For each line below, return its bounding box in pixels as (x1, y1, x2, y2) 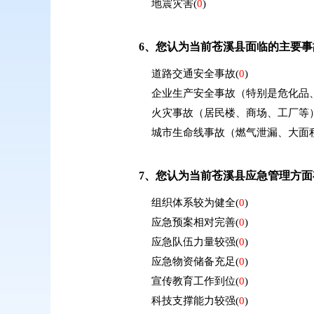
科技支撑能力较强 (151, 295, 235, 306)
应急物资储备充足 (151, 256, 235, 267)
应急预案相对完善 (151, 217, 235, 228)
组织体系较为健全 (151, 197, 235, 208)
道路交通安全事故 (151, 68, 235, 79)
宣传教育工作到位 (151, 275, 235, 287)
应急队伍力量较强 (151, 236, 235, 247)
